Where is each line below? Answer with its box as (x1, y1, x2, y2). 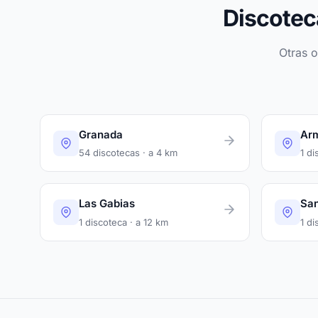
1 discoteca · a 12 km (79, 216, 168, 228)
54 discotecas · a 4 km (79, 147, 177, 159)
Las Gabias (79, 197, 135, 211)
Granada (79, 128, 123, 142)
